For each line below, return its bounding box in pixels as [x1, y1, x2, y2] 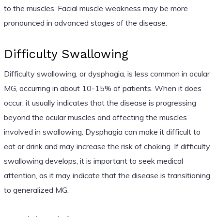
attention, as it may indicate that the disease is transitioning [3, 170, 210, 180]
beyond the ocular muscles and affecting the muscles [3, 112, 187, 122]
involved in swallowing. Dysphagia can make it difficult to [3, 126, 201, 137]
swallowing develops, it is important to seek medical [3, 155, 183, 166]
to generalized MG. [3, 185, 69, 195]
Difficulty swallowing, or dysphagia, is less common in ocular [3, 68, 210, 78]
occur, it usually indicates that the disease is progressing [3, 97, 196, 108]
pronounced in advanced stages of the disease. [3, 17, 167, 28]
